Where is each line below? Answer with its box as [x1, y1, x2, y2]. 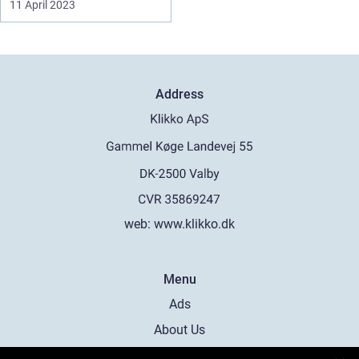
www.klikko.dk [154, 216, 235, 232]
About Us [154, 321, 205, 337]
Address [155, 87, 204, 102]
